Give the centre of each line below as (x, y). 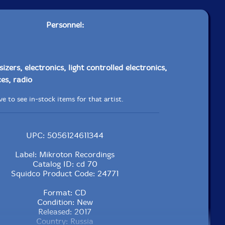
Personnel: (65, 25)
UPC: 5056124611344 (65, 135)
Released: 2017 (65, 211)
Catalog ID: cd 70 (65, 164)
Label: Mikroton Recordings (65, 154)
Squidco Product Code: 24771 (65, 173)
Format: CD (65, 192)
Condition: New (65, 202)
